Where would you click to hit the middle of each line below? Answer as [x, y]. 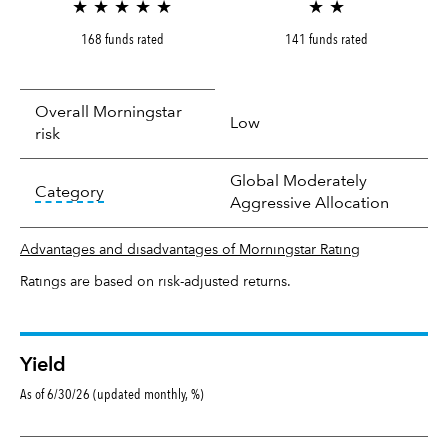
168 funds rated [122, 38]
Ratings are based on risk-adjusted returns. [155, 281]
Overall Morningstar [108, 112]
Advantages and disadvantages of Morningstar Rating [190, 249]
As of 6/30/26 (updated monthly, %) [112, 393]
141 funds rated [326, 38]
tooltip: [131, 191]
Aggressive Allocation [309, 203]
